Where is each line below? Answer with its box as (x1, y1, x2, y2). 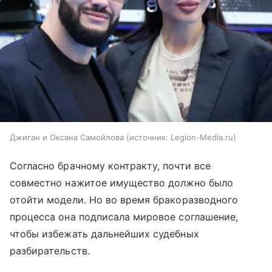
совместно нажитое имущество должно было (10, 177, 233, 189)
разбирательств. (10, 245, 90, 257)
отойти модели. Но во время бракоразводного (10, 194, 239, 206)
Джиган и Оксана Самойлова (10, 132, 124, 143)
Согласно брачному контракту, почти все (10, 160, 211, 172)
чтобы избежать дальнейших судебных (10, 228, 199, 240)
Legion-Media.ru (171, 132, 233, 143)
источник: (129, 132, 168, 143)
